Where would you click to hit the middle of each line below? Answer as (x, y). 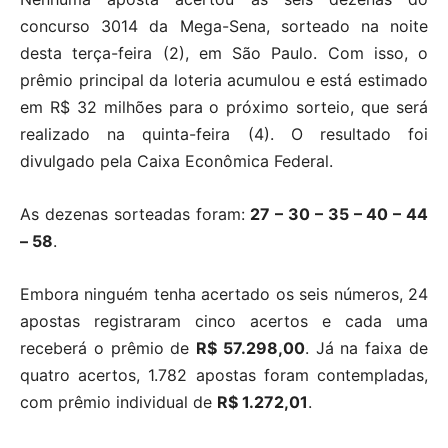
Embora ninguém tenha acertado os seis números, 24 (224, 294)
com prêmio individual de (118, 402)
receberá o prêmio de (108, 348)
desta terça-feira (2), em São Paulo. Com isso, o (224, 53)
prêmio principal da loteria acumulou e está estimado (224, 80)
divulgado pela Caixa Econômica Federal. (176, 161)
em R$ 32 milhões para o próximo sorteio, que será (224, 107)
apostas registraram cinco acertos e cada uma (224, 321)
